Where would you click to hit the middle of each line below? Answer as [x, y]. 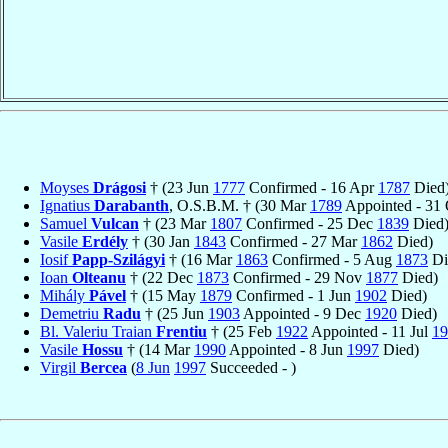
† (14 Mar [158, 349]
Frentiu [181, 331]
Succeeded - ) [251, 367]
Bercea [103, 367]
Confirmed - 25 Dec [309, 223]
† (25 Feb [241, 331]
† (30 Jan [161, 241]
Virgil [60, 367]
